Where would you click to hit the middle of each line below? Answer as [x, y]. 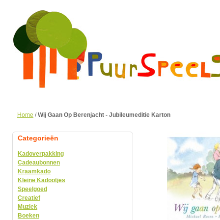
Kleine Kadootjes [41, 180]
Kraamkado [34, 171]
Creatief [29, 198]
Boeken [28, 216]
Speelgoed [32, 189]
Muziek [27, 207]
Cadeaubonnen [39, 163]
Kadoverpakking [41, 154]
